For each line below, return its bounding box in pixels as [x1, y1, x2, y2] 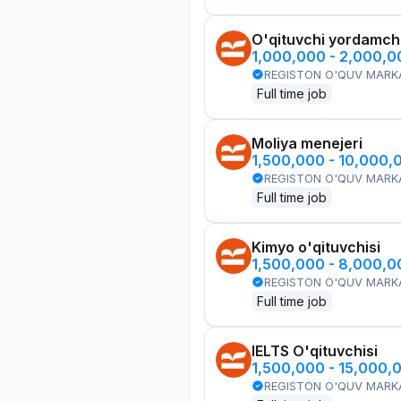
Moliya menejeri [252, 134, 363, 152]
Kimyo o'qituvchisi [252, 238, 380, 256]
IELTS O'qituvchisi [252, 342, 378, 360]
